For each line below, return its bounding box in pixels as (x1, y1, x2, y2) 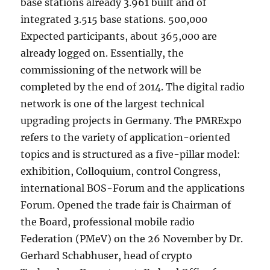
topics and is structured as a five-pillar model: (20, 148, 241, 160)
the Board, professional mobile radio (20, 216, 195, 228)
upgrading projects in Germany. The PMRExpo (20, 115, 242, 127)
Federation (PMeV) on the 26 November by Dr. (20, 233, 243, 245)
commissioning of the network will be (20, 64, 202, 76)
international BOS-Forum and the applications (20, 182, 245, 194)
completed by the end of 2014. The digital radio (20, 81, 245, 93)
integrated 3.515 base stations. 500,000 (20, 13, 208, 25)
